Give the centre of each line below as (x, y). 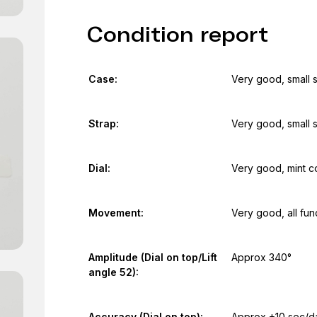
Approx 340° (261, 257)
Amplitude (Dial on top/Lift (152, 257)
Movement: (116, 213)
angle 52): (113, 272)
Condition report (177, 35)
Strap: (103, 123)
